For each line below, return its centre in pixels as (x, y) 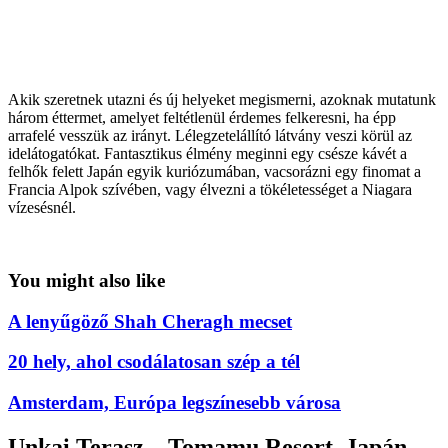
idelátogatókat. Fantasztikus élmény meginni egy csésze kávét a (207, 154)
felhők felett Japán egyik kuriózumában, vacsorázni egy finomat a (214, 172)
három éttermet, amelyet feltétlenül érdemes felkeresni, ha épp (202, 118)
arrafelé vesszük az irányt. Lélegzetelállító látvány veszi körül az (210, 136)
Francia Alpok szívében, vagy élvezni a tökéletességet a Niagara (210, 190)
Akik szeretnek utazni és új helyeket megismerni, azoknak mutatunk (222, 100)
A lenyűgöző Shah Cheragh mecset (150, 321)
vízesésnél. (42, 208)
